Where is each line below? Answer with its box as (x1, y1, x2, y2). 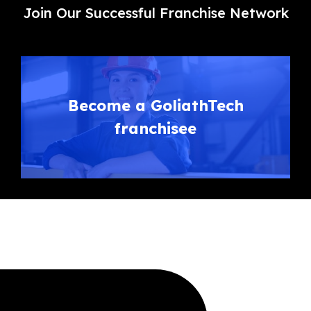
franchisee (115, 119, 196, 139)
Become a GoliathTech (67, 96, 244, 116)
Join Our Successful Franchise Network (22, 4, 289, 22)
